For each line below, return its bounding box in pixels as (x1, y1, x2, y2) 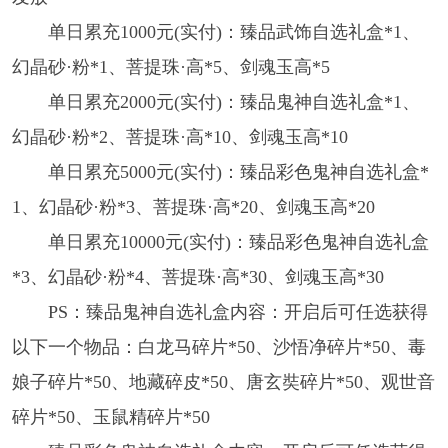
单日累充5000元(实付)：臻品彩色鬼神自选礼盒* (47, 162, 429, 183)
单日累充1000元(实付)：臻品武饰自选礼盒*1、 (47, 22, 420, 43)
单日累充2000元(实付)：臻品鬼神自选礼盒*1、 (47, 92, 420, 113)
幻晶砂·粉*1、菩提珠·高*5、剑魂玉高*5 (11, 57, 330, 78)
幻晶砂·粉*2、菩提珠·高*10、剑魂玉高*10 (11, 127, 348, 148)
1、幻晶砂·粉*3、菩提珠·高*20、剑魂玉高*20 (11, 197, 375, 218)
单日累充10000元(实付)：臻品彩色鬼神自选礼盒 (47, 232, 429, 253)
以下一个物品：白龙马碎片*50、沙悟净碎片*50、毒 (11, 337, 426, 358)
